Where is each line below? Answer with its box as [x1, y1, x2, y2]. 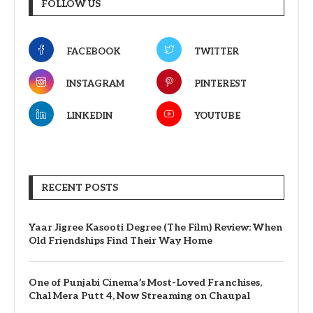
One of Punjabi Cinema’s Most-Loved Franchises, [29, 276, 262, 289]
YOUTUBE [194, 110, 240, 122]
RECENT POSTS [41, 181, 118, 194]
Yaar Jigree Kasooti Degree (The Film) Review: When [29, 221, 282, 233]
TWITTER [194, 45, 239, 57]
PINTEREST [194, 78, 247, 89]
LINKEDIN [66, 110, 112, 122]
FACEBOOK [66, 45, 121, 57]
